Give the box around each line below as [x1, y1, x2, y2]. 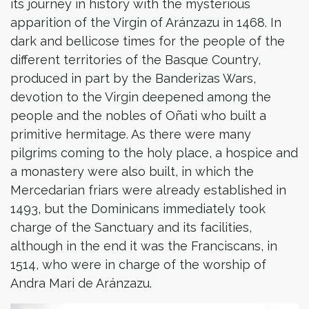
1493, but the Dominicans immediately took [10, 201, 266, 216]
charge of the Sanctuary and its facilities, [10, 220, 252, 235]
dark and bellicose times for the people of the [10, 34, 285, 48]
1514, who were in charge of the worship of [10, 257, 266, 272]
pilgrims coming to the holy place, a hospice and [10, 146, 298, 160]
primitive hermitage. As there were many [10, 127, 251, 141]
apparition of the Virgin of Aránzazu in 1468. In [10, 15, 281, 30]
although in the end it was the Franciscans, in [10, 239, 277, 253]
